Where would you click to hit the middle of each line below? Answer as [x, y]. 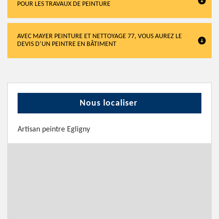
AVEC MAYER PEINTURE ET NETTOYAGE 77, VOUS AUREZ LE [99, 36]
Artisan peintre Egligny [54, 130]
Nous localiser [108, 103]
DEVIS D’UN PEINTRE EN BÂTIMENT [67, 44]
